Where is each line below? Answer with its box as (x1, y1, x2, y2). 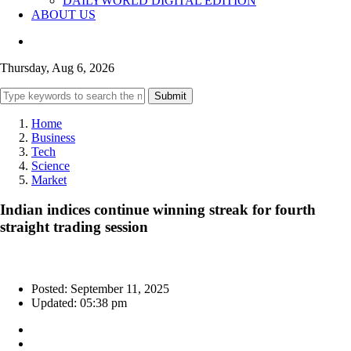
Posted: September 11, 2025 (31, 282, 169, 296)
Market (31, 172, 67, 186)
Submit (154, 89, 186, 102)
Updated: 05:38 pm (31, 296, 127, 310)
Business (31, 130, 75, 144)
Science (31, 158, 70, 172)
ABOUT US (31, 7, 96, 21)
